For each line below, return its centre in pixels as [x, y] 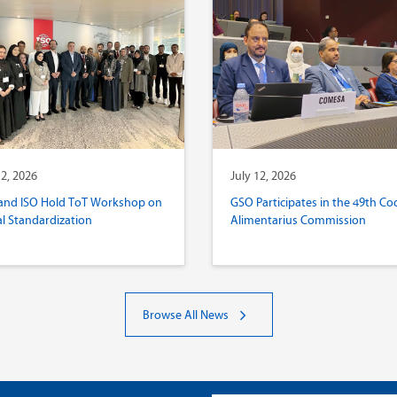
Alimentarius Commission [298, 220]
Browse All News [187, 315]
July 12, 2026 [263, 176]
